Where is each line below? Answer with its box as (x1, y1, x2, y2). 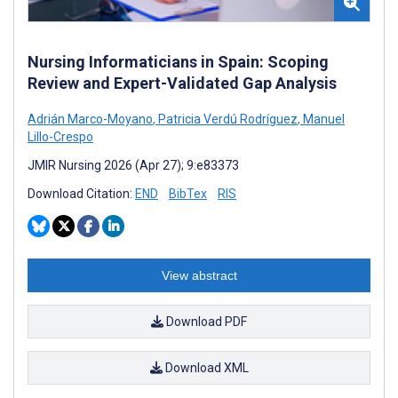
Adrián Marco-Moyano (28, 112, 153, 127)
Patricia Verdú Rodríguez (155, 112, 298, 127)
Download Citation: (28, 187, 135, 202)
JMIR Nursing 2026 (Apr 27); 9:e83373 (28, 158, 239, 173)
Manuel (300, 112, 345, 127)
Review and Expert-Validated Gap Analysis (28, 74, 337, 93)
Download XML (162, 361, 249, 376)
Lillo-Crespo (28, 130, 93, 145)
